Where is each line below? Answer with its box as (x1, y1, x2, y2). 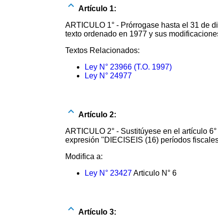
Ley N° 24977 (85, 71, 132, 80)
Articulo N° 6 (132, 168, 177, 177)
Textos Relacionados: (65, 46, 140, 54)
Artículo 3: (77, 207, 117, 216)
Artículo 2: (77, 110, 117, 119)
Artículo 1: (77, 4, 117, 13)
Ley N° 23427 (85, 168, 132, 177)
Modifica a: (65, 152, 103, 161)
